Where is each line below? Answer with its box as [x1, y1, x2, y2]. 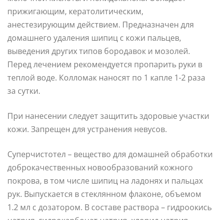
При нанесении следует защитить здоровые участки [7, 110, 209, 121]
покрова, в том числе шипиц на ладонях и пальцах [7, 175, 203, 186]
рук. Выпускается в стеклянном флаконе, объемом [7, 188, 201, 199]
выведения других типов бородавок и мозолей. [7, 45, 190, 56]
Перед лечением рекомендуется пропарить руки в [7, 58, 202, 70]
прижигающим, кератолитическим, [7, 5, 143, 17]
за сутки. [7, 85, 40, 96]
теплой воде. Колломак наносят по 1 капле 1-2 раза [7, 72, 205, 83]
